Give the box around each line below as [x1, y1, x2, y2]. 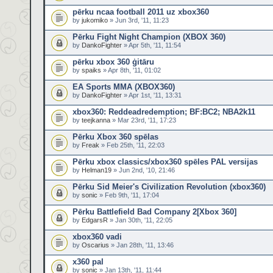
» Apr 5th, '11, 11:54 [122, 41, 181, 49]
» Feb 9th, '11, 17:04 [97, 191, 159, 199]
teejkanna [82, 116, 110, 124]
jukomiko [82, 16, 108, 24]
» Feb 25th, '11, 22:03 [99, 141, 165, 149]
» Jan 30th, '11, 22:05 [108, 216, 172, 224]
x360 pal [73, 257, 104, 266]
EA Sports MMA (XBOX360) [73, 82, 175, 91]
